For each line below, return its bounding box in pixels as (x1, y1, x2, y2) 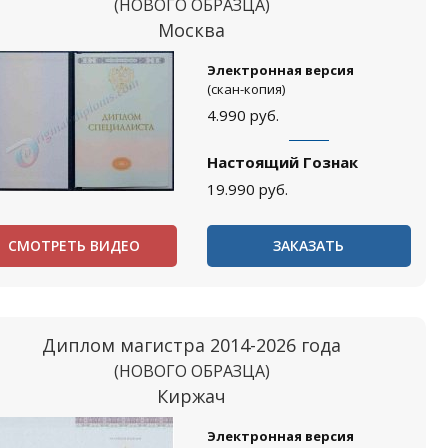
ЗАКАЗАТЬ (273, 236, 345, 255)
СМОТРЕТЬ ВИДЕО (8, 236, 141, 255)
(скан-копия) (206, 80, 285, 98)
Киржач (157, 384, 227, 408)
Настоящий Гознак (206, 152, 358, 172)
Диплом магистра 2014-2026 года (42, 333, 342, 357)
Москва (158, 18, 226, 42)
